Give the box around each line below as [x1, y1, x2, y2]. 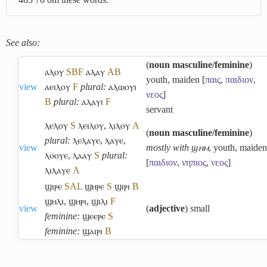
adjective [149, 203, 185, 213]
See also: [6, 37, 40, 48]
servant [146, 104, 173, 114]
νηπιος [182, 157, 206, 167]
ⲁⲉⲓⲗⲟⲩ [45, 81, 70, 92]
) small [185, 203, 210, 213]
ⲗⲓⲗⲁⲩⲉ [45, 164, 70, 175]
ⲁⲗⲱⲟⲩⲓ [106, 81, 136, 92]
